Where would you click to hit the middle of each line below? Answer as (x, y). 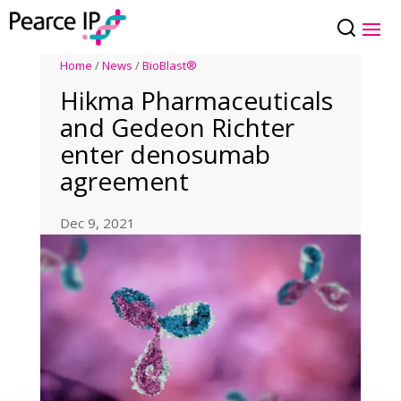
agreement (125, 181)
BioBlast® (170, 66)
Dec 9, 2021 (98, 223)
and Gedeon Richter (178, 128)
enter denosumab (166, 154)
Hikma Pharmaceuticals (197, 101)
